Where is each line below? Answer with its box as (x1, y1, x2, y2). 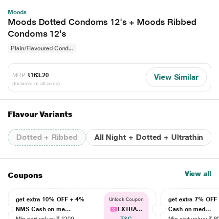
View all (184, 170, 211, 177)
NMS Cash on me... (16, 206, 71, 213)
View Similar (153, 72, 198, 82)
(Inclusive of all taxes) (12, 80, 60, 86)
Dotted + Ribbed (16, 132, 78, 142)
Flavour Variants (8, 109, 72, 119)
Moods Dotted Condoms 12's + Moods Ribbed (8, 17, 197, 27)
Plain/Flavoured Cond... (11, 45, 73, 52)
